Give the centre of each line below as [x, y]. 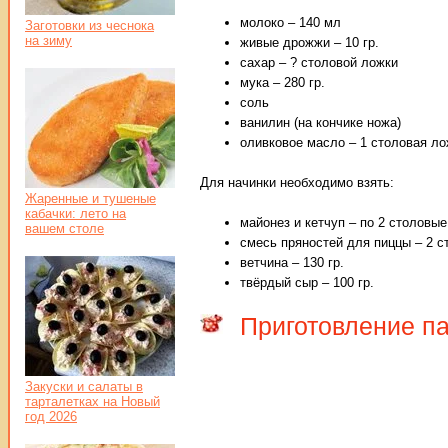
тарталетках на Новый [92, 401]
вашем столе [64, 228]
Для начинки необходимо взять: [297, 182]
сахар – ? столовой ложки [319, 62]
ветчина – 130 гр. [292, 262]
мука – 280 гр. [282, 82]
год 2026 [51, 416]
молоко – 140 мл [290, 22]
